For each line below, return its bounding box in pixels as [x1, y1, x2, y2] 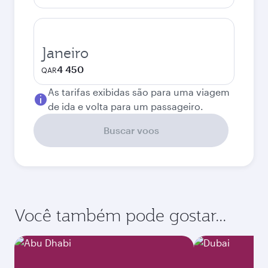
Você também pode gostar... [14, 204, 226, 226]
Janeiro [41, 43, 89, 62]
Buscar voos [103, 124, 159, 136]
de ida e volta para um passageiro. [48, 100, 203, 112]
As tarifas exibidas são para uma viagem [48, 86, 230, 98]
